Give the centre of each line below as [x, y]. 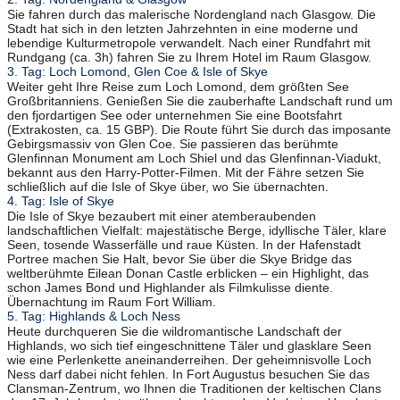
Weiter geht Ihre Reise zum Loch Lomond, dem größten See [178, 87]
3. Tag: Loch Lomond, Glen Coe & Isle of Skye [137, 72]
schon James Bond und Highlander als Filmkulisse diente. [170, 288]
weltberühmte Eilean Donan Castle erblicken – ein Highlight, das [188, 274]
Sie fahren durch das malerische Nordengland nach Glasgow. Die [192, 15]
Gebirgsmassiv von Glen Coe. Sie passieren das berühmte [173, 144]
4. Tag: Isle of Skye [61, 201]
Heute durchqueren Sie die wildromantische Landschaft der [175, 332]
